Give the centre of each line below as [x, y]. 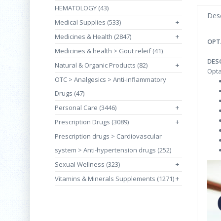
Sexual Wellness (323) [87, 164]
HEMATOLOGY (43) [82, 8]
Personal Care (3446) [86, 108]
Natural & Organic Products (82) [101, 65]
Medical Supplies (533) [88, 22]
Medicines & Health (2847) [93, 37]
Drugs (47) [70, 93]
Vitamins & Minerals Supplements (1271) [114, 179]
